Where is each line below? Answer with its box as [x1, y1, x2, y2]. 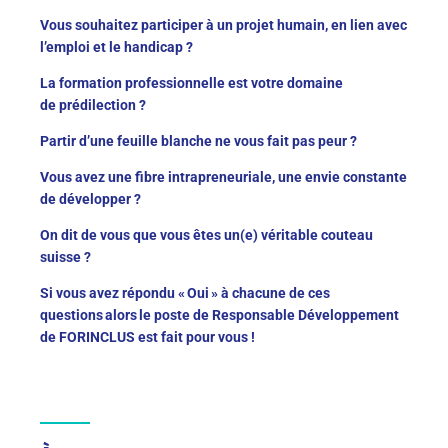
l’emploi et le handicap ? [40, 38, 193, 55]
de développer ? [40, 190, 141, 207]
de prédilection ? [40, 96, 146, 113]
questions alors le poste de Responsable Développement [40, 306, 399, 323]
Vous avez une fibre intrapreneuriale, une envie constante [40, 168, 407, 185]
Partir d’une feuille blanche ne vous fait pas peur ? [40, 132, 357, 149]
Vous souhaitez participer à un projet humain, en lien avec [40, 16, 407, 33]
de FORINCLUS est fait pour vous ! [40, 328, 255, 345]
